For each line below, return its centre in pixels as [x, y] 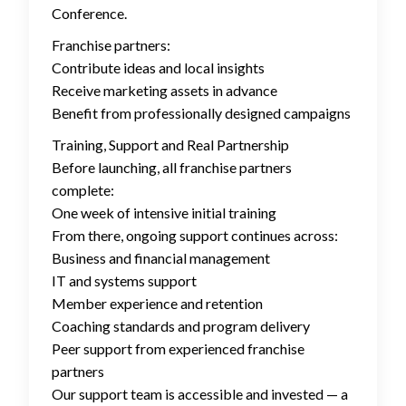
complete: [83, 190]
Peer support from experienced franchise [178, 349]
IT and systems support [124, 281]
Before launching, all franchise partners [172, 168]
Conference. [89, 14]
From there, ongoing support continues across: [195, 236]
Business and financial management [161, 258]
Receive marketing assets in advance [164, 91]
